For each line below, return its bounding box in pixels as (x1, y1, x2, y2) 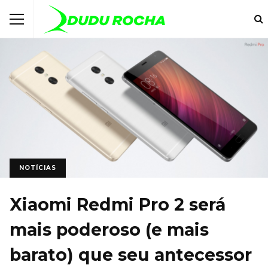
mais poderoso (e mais (10, 219, 209, 240)
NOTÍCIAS (19, 163, 56, 172)
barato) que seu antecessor (10, 244, 252, 265)
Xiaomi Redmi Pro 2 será (10, 194, 226, 215)
